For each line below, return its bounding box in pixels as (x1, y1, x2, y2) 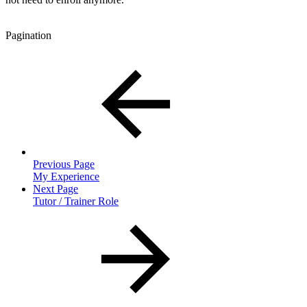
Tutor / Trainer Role (33, 195, 119, 207)
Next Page (33, 182, 78, 195)
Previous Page (33, 158, 95, 170)
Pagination (5, 29, 51, 41)
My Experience (33, 170, 99, 182)
